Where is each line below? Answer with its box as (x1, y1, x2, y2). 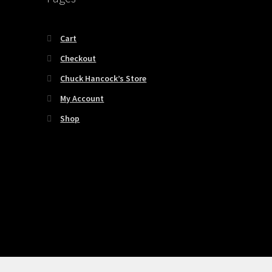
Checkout (60, 52, 97, 64)
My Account (60, 92, 104, 104)
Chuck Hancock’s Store (60, 72, 147, 84)
